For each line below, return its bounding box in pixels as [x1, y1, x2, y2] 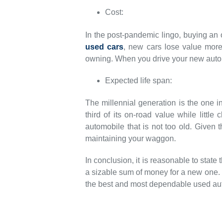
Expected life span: [105, 76, 172, 85]
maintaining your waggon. [85, 134, 176, 143]
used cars [85, 42, 124, 51]
